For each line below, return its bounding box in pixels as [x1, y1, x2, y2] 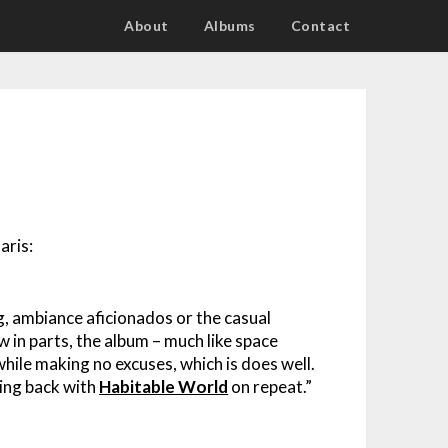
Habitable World [99, 375, 229, 397]
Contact [290, 17, 350, 34]
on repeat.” [228, 375, 313, 397]
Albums [203, 17, 256, 34]
